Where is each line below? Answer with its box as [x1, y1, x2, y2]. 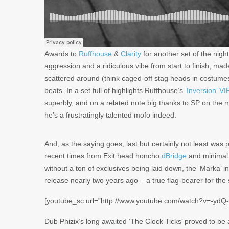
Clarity [121, 49, 141, 58]
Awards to [44, 49, 79, 58]
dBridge [162, 151, 187, 160]
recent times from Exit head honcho [44, 151, 162, 160]
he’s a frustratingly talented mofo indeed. [44, 110, 176, 119]
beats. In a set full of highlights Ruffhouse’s [44, 86, 185, 95]
